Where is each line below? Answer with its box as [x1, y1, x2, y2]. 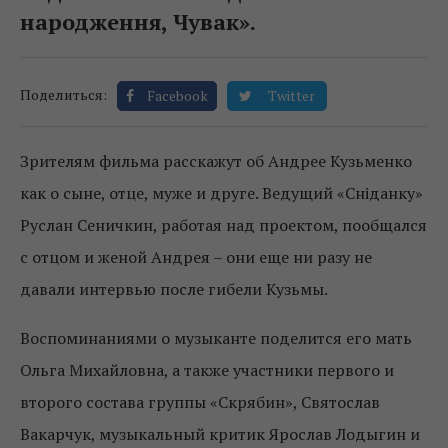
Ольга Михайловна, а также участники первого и [20, 358, 394, 381]
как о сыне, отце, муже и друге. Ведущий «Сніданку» [20, 181, 423, 204]
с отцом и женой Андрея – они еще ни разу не [20, 245, 372, 268]
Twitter [268, 85, 315, 105]
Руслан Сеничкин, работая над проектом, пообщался [20, 213, 427, 236]
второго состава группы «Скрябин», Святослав [20, 390, 380, 413]
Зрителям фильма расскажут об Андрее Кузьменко [20, 149, 412, 172]
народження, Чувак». [20, 6, 256, 36]
